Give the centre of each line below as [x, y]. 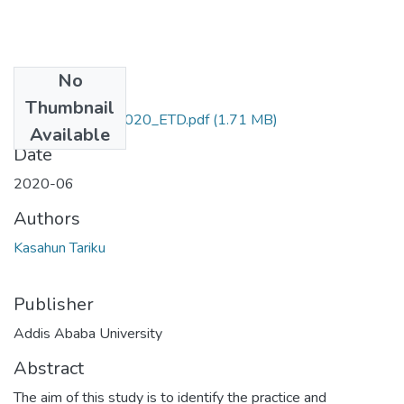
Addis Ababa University [88, 333]
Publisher [54, 304]
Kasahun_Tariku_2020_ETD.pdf [111, 119]
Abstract [49, 368]
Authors [47, 218]
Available [70, 134]
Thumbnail [70, 107]
